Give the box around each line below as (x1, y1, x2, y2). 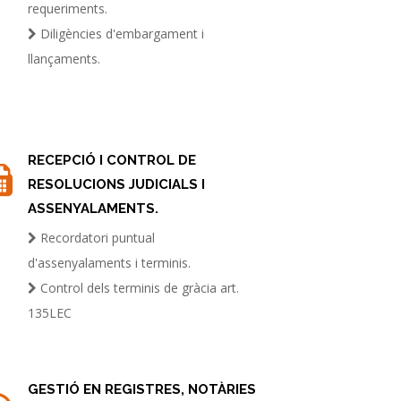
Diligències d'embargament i (37, 25, 205, 42)
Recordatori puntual (37, 229, 156, 246)
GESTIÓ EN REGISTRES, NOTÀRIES (28, 381, 257, 397)
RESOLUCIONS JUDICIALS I (28, 176, 206, 192)
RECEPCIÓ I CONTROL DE (28, 152, 197, 168)
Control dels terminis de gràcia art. (37, 279, 240, 296)
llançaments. (28, 50, 101, 67)
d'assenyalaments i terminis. (28, 254, 192, 271)
